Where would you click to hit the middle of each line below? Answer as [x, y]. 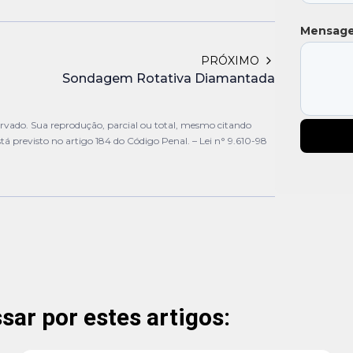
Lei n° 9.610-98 [233, 141]
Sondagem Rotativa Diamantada [168, 79]
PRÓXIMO [230, 61]
